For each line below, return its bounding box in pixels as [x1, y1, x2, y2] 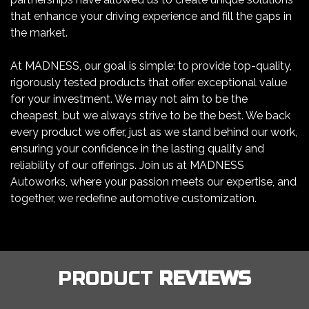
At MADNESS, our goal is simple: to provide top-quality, [10, 59, 292, 73]
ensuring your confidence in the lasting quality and [10, 142, 264, 156]
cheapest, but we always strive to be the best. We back [10, 109, 290, 123]
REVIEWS [159, 267, 251, 291]
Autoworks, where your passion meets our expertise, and [10, 175, 297, 189]
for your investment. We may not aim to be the [10, 92, 248, 106]
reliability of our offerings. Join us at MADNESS [10, 159, 244, 172]
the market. [10, 26, 68, 40]
